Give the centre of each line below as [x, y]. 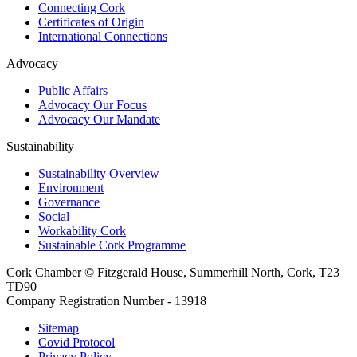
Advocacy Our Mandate [99, 119]
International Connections [103, 36]
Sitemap [59, 328]
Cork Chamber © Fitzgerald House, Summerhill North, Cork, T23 [173, 272]
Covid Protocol [76, 342]
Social [54, 216]
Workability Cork [82, 230]
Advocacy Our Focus [92, 104]
